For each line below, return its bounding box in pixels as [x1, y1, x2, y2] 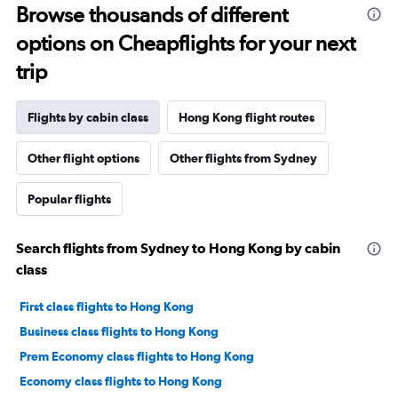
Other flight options [28, 151, 139, 166]
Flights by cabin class [28, 110, 148, 125]
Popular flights [28, 192, 111, 207]
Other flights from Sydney [170, 151, 317, 166]
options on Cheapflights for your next [16, 30, 355, 57]
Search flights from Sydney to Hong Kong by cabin [16, 240, 340, 257]
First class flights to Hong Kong [20, 299, 194, 314]
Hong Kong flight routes [179, 110, 314, 125]
